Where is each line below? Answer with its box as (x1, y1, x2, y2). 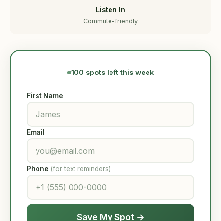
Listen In (96, 5, 125, 14)
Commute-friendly (83, 17, 138, 25)
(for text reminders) (50, 165, 110, 173)
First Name (27, 92, 63, 100)
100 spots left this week (71, 68, 154, 76)
